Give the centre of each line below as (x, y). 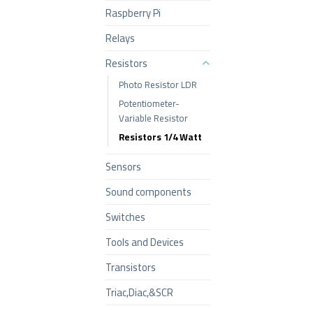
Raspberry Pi (133, 13)
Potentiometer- (149, 104)
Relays (120, 38)
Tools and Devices (145, 242)
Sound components (148, 192)
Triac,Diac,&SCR (139, 293)
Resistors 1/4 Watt (160, 138)
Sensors (123, 167)
